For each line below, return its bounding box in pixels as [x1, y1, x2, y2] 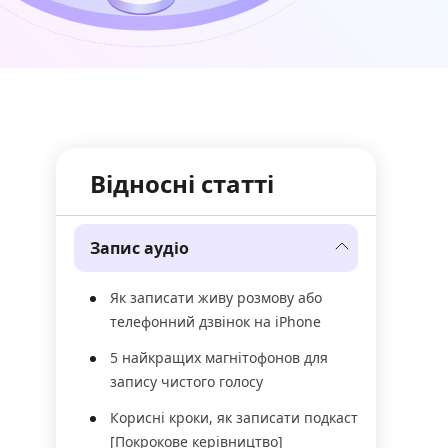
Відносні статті [90, 167, 274, 200]
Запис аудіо [90, 237, 189, 259]
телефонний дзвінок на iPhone [110, 312, 321, 331]
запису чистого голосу [110, 372, 263, 391]
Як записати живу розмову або [110, 288, 322, 307]
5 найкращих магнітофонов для [110, 348, 328, 367]
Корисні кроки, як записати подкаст [110, 408, 358, 427]
